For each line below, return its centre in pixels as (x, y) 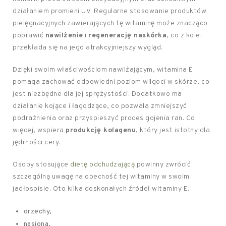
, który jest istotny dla (173, 130)
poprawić (29, 36)
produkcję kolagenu (101, 130)
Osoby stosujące (41, 165)
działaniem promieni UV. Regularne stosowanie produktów (109, 11)
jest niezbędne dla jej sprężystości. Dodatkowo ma (97, 94)
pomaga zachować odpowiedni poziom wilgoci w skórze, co (111, 82)
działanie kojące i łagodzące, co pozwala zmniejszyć (100, 106)
